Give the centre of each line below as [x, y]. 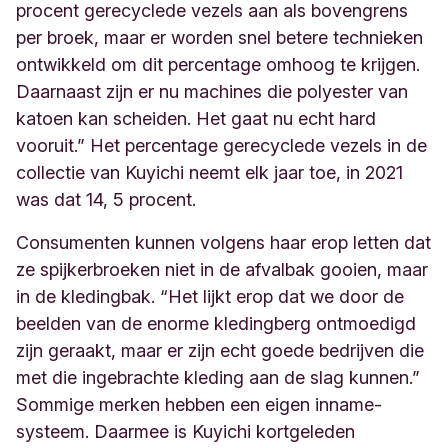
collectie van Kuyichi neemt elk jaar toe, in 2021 [209, 172]
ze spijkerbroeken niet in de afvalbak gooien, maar [222, 269]
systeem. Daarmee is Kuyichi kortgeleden [185, 431]
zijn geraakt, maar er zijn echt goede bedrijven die [220, 350]
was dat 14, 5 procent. [106, 199]
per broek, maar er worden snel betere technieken [219, 37]
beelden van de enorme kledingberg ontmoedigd [216, 323]
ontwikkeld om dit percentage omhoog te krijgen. [218, 64]
